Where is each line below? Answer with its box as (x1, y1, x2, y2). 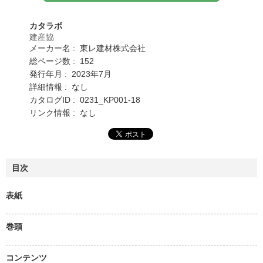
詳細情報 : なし (29, 82, 88, 92)
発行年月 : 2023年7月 (29, 69, 112, 79)
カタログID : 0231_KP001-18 (29, 95, 140, 104)
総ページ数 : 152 (29, 56, 94, 66)
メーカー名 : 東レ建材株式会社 (29, 43, 146, 53)
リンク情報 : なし (29, 107, 96, 117)
